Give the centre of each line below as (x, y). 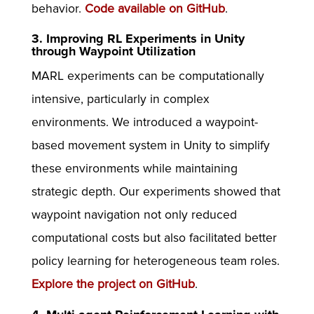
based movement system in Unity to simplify (150, 146)
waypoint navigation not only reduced (134, 215)
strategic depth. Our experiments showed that (156, 192)
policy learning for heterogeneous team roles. (155, 261)
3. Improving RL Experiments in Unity (138, 39)
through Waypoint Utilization (113, 52)
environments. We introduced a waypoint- (144, 123)
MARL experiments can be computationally (148, 76)
